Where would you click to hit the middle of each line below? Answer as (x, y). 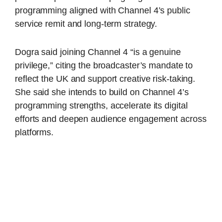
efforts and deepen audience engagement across (111, 119)
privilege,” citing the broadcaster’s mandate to (104, 66)
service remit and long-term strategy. (86, 24)
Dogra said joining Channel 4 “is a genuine (98, 52)
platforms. (34, 133)
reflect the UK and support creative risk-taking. (105, 79)
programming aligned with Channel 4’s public (103, 10)
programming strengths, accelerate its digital (101, 106)
